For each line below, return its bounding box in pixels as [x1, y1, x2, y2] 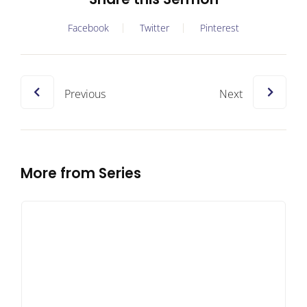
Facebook [68, 21, 109, 34]
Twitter [140, 21, 169, 34]
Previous [64, 86, 106, 101]
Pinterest [200, 21, 239, 34]
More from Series [21, 164, 141, 183]
